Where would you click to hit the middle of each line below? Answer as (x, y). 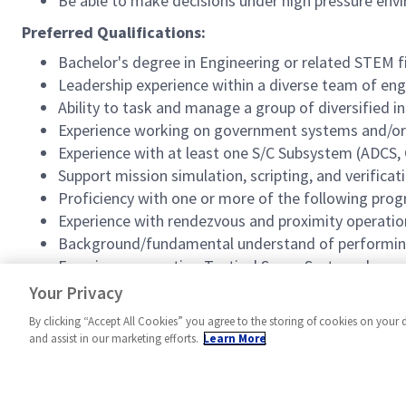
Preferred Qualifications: (114, 32)
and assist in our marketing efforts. (114, 338)
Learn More (235, 338)
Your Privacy (76, 293)
